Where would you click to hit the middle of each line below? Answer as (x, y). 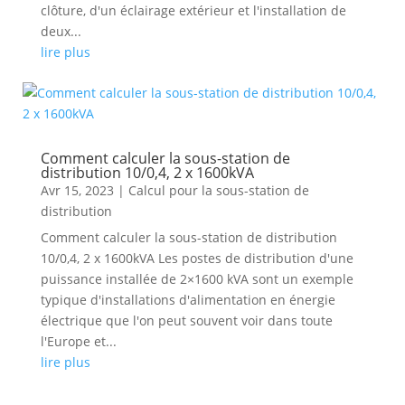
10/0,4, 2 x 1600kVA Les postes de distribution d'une (197, 258)
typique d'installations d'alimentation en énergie (188, 300)
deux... (61, 31)
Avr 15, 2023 (77, 190)
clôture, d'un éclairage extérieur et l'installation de (193, 10)
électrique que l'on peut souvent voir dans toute (186, 320)
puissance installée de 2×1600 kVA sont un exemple (197, 279)
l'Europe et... (78, 341)
